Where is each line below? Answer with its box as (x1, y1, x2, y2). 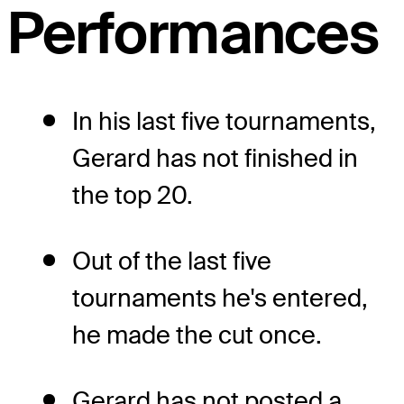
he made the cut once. (72, 319, 322, 352)
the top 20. (72, 179, 193, 212)
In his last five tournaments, (72, 106, 376, 138)
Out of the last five (72, 245, 271, 278)
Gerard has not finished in (72, 142, 358, 175)
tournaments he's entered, (72, 282, 368, 315)
